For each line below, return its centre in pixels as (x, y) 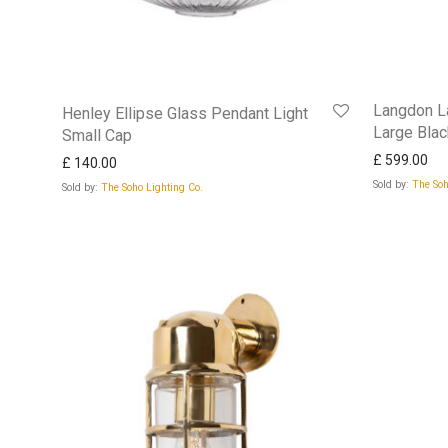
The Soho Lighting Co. (152, 188)
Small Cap (97, 136)
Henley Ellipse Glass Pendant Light (185, 114)
